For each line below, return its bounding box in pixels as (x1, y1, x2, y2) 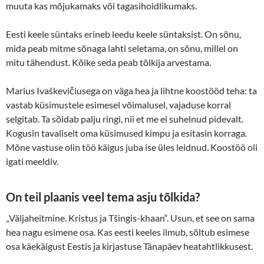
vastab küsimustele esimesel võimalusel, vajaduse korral (6, 98, 231, 110)
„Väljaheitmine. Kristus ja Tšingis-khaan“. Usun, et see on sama (6, 212, 255, 223)
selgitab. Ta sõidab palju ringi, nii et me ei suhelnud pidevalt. (6, 113, 243, 124)
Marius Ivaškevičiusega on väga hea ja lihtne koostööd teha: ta (6, 84, 257, 96)
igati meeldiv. (6, 155, 58, 167)
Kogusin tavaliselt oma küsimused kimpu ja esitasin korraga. (6, 127, 247, 138)
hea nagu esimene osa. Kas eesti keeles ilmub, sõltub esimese (6, 226, 249, 237)
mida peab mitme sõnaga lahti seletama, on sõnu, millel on (6, 42, 238, 54)
